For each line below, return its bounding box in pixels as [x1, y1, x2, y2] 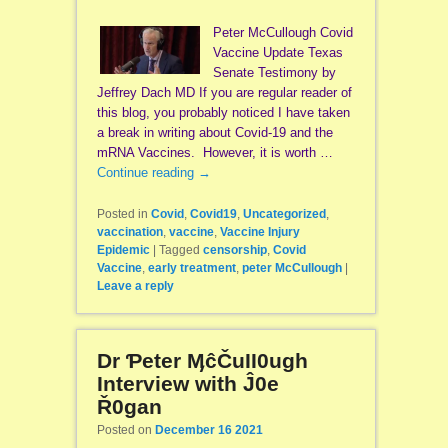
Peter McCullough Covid [212, 25, 353, 41]
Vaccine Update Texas [212, 45, 343, 61]
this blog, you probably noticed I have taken [96, 105, 350, 121]
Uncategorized [242, 206, 326, 221]
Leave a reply [96, 278, 174, 293]
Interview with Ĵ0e [96, 372, 279, 396]
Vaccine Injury [219, 224, 300, 239]
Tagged [158, 242, 200, 257]
